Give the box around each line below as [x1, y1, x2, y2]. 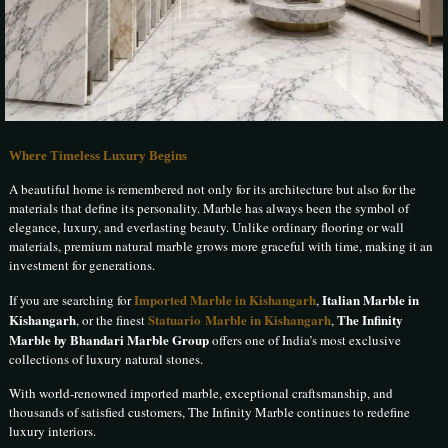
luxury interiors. [9, 422, 97, 441]
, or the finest [76, 311, 149, 330]
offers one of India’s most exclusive [209, 331, 402, 350]
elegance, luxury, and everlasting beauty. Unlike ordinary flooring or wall [9, 218, 405, 237]
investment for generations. [9, 256, 156, 275]
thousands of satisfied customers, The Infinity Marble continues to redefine [9, 403, 411, 422]
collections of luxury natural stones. [9, 350, 204, 369]
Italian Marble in [322, 290, 420, 310]
